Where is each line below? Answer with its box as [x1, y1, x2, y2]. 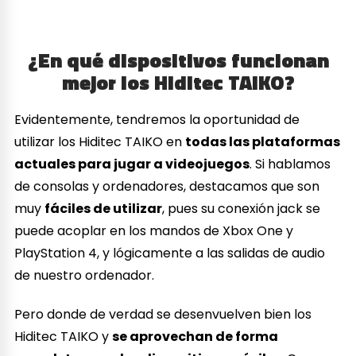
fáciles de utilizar [44, 199, 163, 218]
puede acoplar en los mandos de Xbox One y [14, 221, 294, 240]
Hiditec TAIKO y [14, 327, 113, 346]
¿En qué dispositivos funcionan [27, 44, 329, 76]
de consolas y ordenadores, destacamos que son [14, 176, 320, 195]
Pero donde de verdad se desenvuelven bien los [14, 304, 312, 323]
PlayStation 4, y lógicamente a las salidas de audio [14, 243, 326, 262]
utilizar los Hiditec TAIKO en [14, 132, 186, 151]
